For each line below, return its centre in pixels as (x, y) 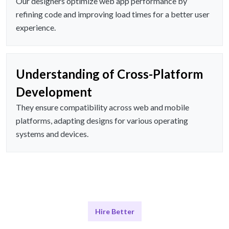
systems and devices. (52, 134)
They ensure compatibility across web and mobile (102, 107)
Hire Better (114, 212)
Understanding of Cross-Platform (109, 74)
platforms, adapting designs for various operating (102, 121)
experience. (36, 28)
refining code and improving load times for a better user (113, 14)
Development (54, 92)
